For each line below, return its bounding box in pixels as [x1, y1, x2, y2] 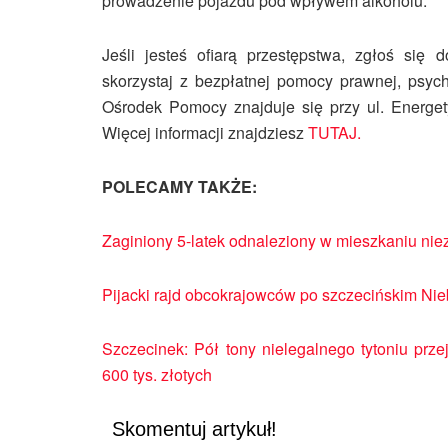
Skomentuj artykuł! [112, 417, 277, 440]
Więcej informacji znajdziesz [102, 120, 304, 144]
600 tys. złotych [102, 362, 216, 386]
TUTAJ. [304, 120, 361, 144]
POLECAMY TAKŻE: [102, 174, 257, 198]
